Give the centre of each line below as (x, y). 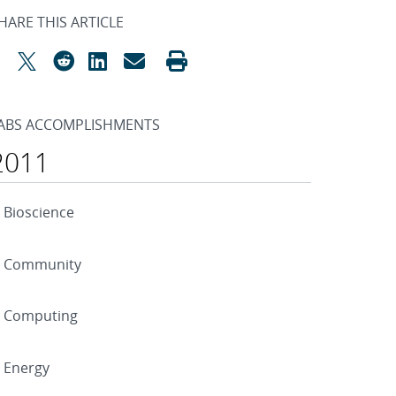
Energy (27, 367)
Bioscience (39, 213)
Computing (41, 316)
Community (42, 264)
